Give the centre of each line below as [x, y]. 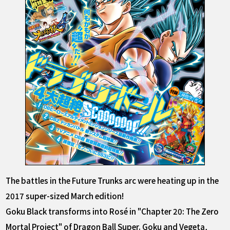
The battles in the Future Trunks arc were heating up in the [112, 180]
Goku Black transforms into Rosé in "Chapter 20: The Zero [112, 211]
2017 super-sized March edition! [65, 196]
